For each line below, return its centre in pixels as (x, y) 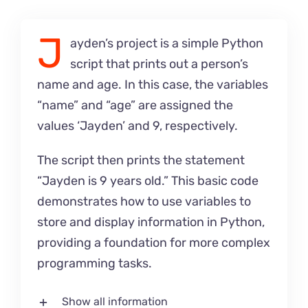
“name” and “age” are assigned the (135, 106)
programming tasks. (95, 264)
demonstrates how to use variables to (144, 202)
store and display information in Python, (151, 222)
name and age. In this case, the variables (153, 85)
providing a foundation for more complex (154, 243)
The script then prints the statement (141, 161)
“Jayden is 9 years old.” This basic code (148, 181)
